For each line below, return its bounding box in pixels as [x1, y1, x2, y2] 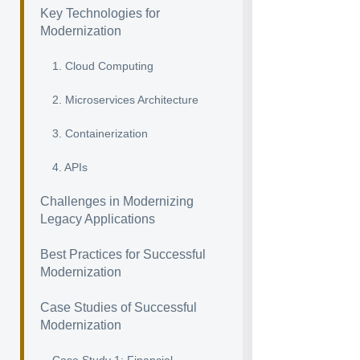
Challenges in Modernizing [40, 194, 194, 208]
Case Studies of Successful [40, 301, 197, 314]
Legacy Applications [40, 212, 155, 226]
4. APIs [52, 161, 88, 174]
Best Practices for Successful [40, 247, 206, 261]
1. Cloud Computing [52, 59, 153, 72]
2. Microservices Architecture [52, 93, 198, 106]
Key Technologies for [40, 6, 160, 20]
